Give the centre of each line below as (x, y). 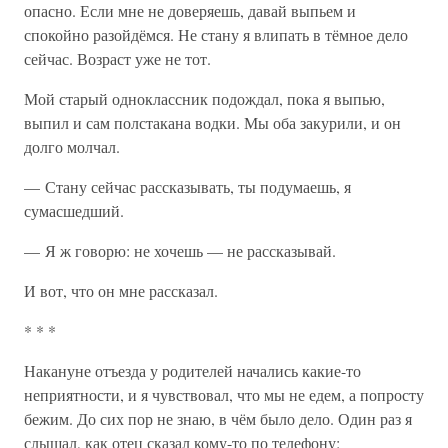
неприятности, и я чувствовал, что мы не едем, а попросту (224, 394)
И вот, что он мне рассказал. (121, 290)
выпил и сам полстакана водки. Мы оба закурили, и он (212, 122)
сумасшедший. (74, 210)
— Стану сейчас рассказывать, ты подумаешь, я (187, 186)
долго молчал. (72, 146)
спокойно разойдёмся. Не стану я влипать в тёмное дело (216, 34)
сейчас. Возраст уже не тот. (117, 58)
